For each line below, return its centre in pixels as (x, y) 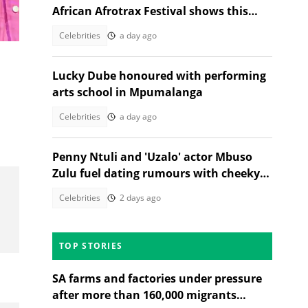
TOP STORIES (91, 246)
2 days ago (140, 198)
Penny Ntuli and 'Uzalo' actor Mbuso (152, 157)
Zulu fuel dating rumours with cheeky (156, 173)
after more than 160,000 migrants (144, 295)
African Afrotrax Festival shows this (150, 11)
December (80, 27)
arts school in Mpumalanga (128, 92)
